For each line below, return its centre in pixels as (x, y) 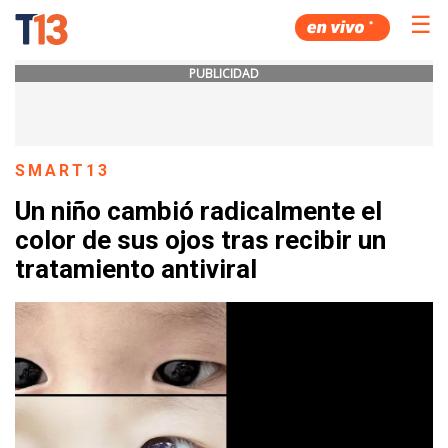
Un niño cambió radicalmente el (198, 211)
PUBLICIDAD (224, 73)
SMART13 (63, 170)
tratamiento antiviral (136, 269)
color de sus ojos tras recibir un (200, 240)
